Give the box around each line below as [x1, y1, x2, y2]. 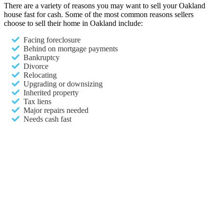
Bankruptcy [23, 53, 60, 62]
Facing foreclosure [23, 35, 81, 44]
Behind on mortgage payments [23, 44, 118, 53]
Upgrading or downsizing [23, 79, 103, 88]
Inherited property [23, 88, 79, 97]
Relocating [23, 70, 57, 79]
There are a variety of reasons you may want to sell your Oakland [4, 1, 205, 10]
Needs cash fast [23, 114, 71, 123]
